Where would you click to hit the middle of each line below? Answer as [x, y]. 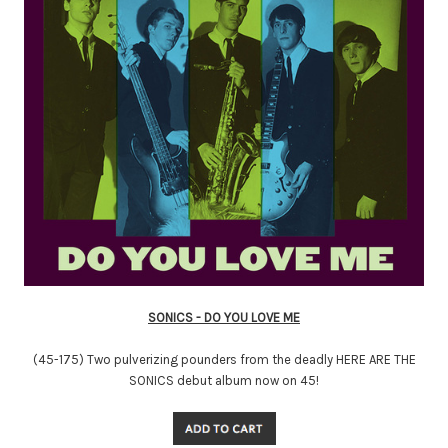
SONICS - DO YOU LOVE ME [224, 317]
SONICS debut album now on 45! [224, 380]
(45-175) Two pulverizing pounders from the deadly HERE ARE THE [224, 359]
